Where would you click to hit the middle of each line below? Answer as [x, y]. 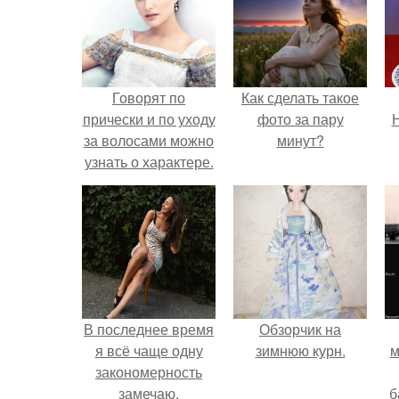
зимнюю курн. [300, 350]
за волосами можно [149, 140]
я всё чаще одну [149, 350]
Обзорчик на [300, 329]
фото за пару [300, 119]
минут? [300, 140]
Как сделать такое [300, 98]
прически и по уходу [149, 119]
